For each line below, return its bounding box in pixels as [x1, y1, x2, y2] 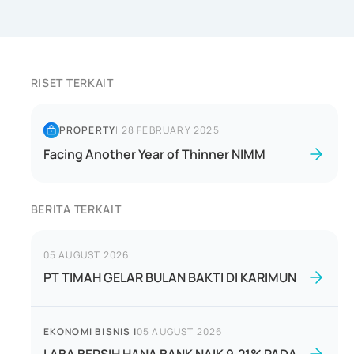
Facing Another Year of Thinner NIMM [43, 145, 265, 163]
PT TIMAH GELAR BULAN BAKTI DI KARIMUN [43, 269, 296, 286]
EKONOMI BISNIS [43, 325, 131, 338]
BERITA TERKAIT [30, 201, 122, 217]
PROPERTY [58, 123, 116, 137]
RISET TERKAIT [30, 75, 114, 90]
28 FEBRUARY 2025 [121, 123, 220, 137]
